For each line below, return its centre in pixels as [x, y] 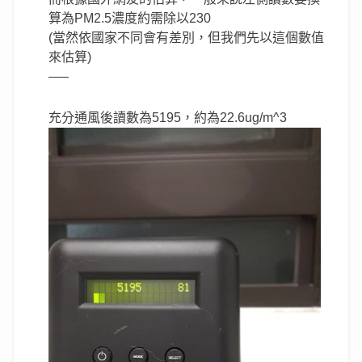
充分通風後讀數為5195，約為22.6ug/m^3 [167, 117]
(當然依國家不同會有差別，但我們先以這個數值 [186, 38]
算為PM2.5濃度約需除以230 [129, 19]
